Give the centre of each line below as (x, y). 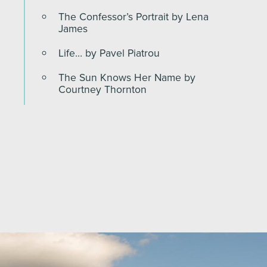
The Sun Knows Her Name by (127, 77)
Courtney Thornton (103, 89)
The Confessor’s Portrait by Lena (133, 16)
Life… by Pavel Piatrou (109, 53)
